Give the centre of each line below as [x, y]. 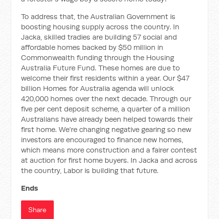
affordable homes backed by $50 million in [92, 47]
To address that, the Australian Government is [99, 16]
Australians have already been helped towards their [107, 119]
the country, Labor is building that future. [90, 170]
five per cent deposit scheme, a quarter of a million [106, 109]
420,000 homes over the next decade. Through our [106, 99]
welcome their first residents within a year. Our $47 [105, 78]
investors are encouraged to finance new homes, [102, 140]
